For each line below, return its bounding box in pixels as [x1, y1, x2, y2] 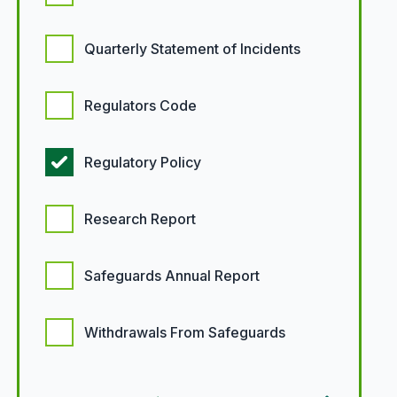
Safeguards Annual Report [83, 267, 260, 284]
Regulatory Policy [83, 153, 201, 171]
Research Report [83, 210, 196, 228]
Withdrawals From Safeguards [83, 323, 285, 341]
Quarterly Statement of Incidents [83, 40, 300, 58]
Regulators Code [83, 97, 197, 114]
